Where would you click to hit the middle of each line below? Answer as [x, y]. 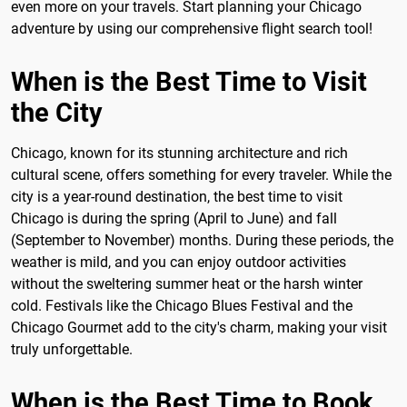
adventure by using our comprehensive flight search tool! [192, 29]
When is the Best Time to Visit [189, 81]
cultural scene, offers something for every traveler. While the [201, 174]
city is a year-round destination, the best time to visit [177, 196]
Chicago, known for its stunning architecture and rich [179, 153]
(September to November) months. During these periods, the [202, 240]
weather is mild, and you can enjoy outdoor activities [179, 262]
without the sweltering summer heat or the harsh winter [187, 283]
